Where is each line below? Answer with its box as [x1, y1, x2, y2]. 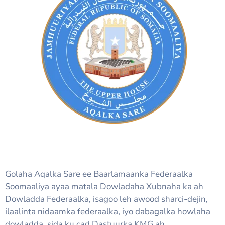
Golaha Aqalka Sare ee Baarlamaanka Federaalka [5, 168, 193, 180]
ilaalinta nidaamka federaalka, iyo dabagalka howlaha [5, 206, 210, 218]
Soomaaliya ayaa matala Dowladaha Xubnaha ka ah [5, 181, 203, 193]
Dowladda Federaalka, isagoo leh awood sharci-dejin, [5, 193, 208, 205]
